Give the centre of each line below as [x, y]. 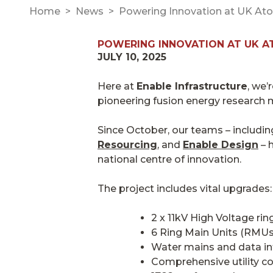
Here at [117, 86]
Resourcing [127, 144]
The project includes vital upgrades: [185, 188]
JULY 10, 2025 [132, 57]
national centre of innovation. [169, 159]
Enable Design [221, 144]
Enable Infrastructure [192, 86]
